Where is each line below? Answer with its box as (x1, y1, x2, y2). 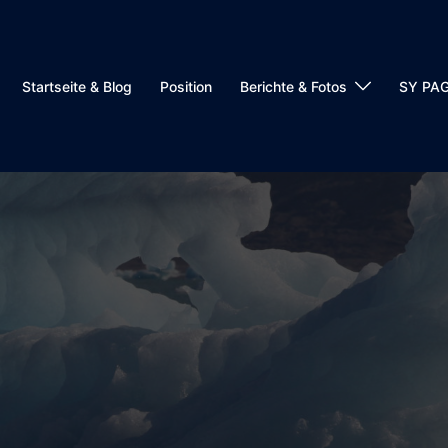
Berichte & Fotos (240, 77, 347, 95)
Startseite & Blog (22, 77, 132, 95)
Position (160, 77, 212, 95)
